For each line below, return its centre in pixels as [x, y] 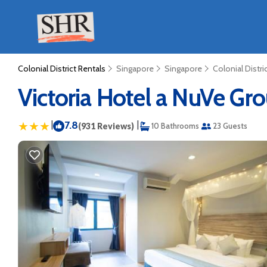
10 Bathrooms [174, 126]
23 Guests [229, 126]
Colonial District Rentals [63, 69]
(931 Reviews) [106, 126]
